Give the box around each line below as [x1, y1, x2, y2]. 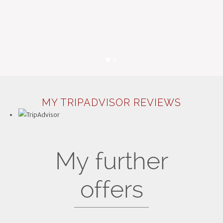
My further [55, 147, 168, 175]
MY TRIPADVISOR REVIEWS [42, 97, 181, 109]
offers [80, 175, 143, 204]
